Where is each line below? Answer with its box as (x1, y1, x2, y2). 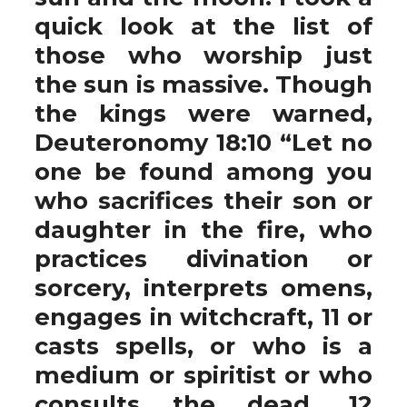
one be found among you (35, 157, 372, 185)
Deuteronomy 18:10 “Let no (35, 128, 372, 156)
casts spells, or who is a (35, 332, 372, 360)
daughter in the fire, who (35, 215, 372, 243)
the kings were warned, (35, 99, 372, 127)
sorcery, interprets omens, (35, 273, 372, 302)
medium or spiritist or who (35, 361, 372, 389)
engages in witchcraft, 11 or (35, 303, 372, 331)
